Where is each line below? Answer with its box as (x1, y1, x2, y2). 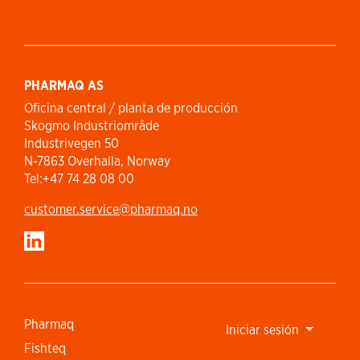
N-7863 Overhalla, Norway (24, 153, 170, 170)
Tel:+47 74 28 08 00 (24, 171, 134, 187)
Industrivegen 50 (24, 136, 119, 152)
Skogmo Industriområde (24, 118, 159, 134)
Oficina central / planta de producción (24, 100, 238, 117)
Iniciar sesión (226, 322, 303, 338)
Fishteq (24, 341, 66, 357)
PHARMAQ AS (24, 78, 104, 94)
